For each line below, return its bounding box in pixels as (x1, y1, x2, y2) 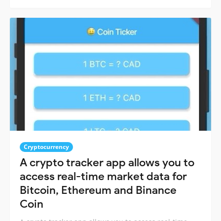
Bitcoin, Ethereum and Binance (20, 184, 177, 197)
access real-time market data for (20, 170, 187, 184)
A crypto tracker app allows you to (20, 156, 194, 170)
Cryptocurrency (24, 143, 69, 151)
